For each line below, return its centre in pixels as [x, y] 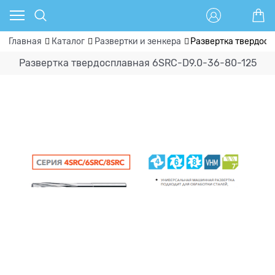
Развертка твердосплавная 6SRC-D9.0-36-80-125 [137, 63]
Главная [25, 41]
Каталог [68, 41]
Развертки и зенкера [137, 41]
